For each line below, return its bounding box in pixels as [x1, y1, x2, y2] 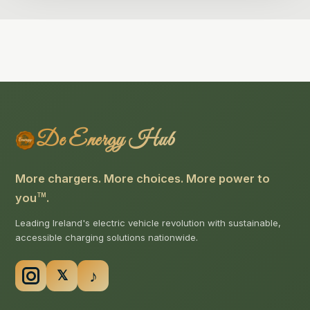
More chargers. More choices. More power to [15, 171, 271, 185]
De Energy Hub [36, 127, 175, 154]
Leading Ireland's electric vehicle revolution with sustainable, [15, 217, 282, 228]
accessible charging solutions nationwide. [15, 231, 199, 243]
